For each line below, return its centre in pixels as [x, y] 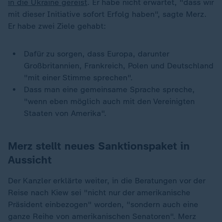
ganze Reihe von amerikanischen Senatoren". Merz [102, 216]
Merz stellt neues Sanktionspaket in [99, 146]
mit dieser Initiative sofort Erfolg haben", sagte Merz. [107, 14]
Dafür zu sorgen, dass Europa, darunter [96, 54]
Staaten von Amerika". [65, 113]
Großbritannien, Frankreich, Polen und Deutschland [119, 66]
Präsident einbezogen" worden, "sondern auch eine [103, 204]
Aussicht [30, 160]
